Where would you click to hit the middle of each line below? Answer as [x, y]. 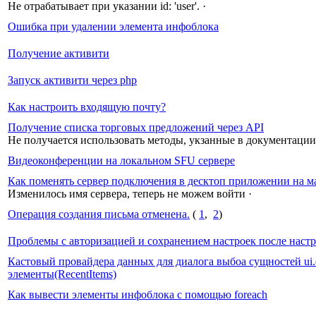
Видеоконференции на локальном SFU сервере [121, 160]
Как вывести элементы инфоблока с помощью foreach [138, 294]
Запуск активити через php [72, 80]
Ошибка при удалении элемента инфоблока [113, 26]
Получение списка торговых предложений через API [136, 127]
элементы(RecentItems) [62, 274]
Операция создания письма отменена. [99, 214]
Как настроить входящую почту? [87, 107]
